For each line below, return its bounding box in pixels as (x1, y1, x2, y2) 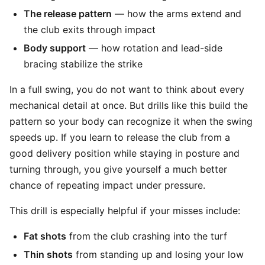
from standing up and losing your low (73, 248, 244, 260)
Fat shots (24, 230, 66, 242)
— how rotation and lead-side (86, 42, 222, 54)
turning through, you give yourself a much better (9, 163, 227, 175)
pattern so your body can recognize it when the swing (9, 115, 253, 127)
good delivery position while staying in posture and (9, 147, 240, 159)
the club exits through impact (24, 24, 156, 35)
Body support (24, 42, 86, 54)
